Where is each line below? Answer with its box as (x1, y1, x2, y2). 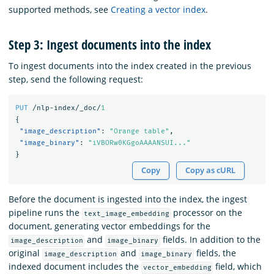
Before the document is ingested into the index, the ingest (9, 193, 247, 206)
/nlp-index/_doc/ (32, 103, 101, 112)
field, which (213, 261, 262, 273)
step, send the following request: (9, 73, 143, 86)
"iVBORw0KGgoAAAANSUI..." (87, 138, 191, 147)
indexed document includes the (9, 261, 141, 273)
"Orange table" (109, 127, 169, 135)
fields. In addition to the (160, 234, 261, 246)
